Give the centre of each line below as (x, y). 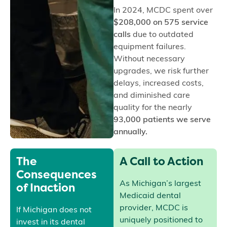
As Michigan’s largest (161, 184)
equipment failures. (150, 47)
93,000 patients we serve (162, 120)
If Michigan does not (54, 211)
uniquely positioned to (161, 221)
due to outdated (162, 35)
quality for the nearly (153, 108)
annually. (130, 133)
